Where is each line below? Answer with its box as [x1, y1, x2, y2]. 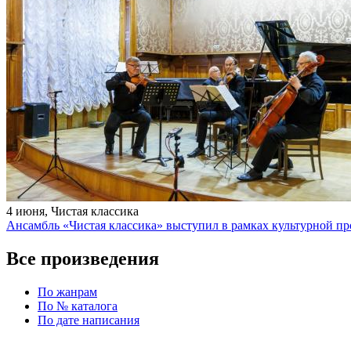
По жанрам [38, 284, 97, 299]
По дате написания [38, 313, 139, 327]
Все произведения [6, 248, 159, 269]
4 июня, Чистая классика [6, 204, 139, 219]
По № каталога [38, 299, 118, 313]
